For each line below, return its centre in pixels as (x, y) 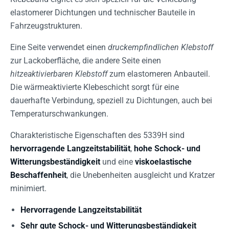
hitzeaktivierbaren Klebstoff (59, 74)
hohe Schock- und (167, 148)
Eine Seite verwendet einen (59, 47)
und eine (118, 162)
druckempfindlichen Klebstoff (161, 47)
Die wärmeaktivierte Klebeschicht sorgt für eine (95, 87)
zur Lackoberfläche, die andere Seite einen (86, 61)
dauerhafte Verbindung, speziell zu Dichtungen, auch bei (111, 100)
